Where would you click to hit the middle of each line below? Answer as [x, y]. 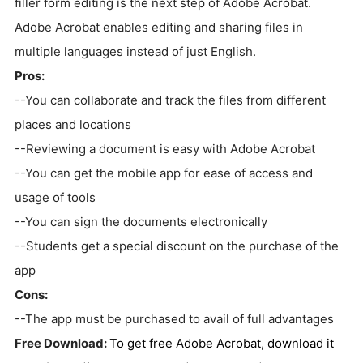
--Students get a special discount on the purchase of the [177, 246]
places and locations [73, 125]
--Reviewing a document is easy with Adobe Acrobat [165, 149]
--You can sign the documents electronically [141, 222]
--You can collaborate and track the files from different [170, 100]
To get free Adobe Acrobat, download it [222, 344]
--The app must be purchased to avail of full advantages [174, 319]
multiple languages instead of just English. [135, 52]
